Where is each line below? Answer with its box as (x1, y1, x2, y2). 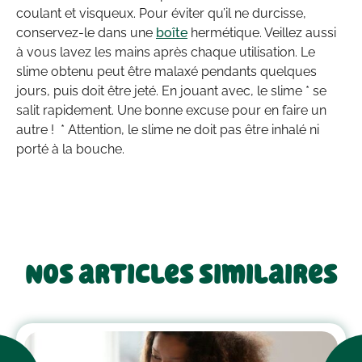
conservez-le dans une (16, 24, 156, 40)
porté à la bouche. (16, 141, 124, 157)
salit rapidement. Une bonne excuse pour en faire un (16, 102, 326, 118)
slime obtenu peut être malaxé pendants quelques (16, 63, 317, 79)
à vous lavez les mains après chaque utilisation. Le (16, 44, 315, 60)
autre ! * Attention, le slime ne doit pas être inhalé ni (16, 121, 319, 137)
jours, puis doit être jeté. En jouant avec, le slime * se (16, 82, 326, 99)
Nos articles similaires (24, 259, 338, 291)
